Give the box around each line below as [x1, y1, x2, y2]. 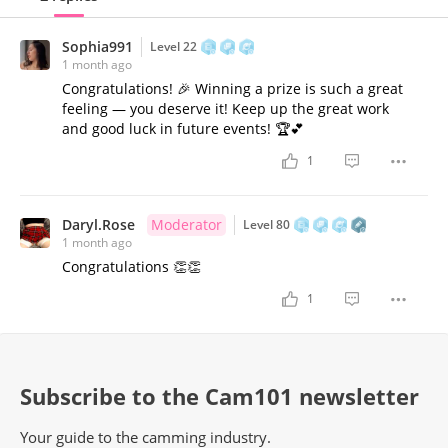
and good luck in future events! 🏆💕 [62, 118, 304, 138]
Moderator [151, 214, 222, 234]
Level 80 [243, 215, 290, 233]
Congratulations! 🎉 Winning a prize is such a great [62, 78, 403, 98]
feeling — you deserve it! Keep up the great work [62, 98, 389, 118]
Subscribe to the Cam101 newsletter [20, 380, 419, 411]
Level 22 [150, 37, 197, 55]
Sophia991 [62, 36, 133, 56]
